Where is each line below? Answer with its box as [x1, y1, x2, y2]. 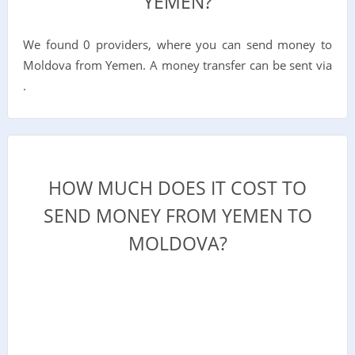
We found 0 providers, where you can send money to [22, 36, 333, 52]
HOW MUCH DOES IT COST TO [48, 176, 307, 200]
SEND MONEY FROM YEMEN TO [43, 204, 312, 228]
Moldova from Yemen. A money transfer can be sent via [22, 56, 333, 73]
